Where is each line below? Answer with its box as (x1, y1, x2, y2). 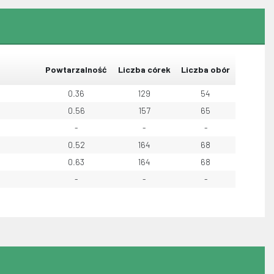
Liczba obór (181, 64, 230, 75)
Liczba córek (117, 64, 171, 75)
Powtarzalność (45, 64, 107, 75)
